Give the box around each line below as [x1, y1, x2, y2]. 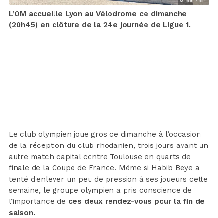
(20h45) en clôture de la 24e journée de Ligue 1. [9, 20, 191, 29]
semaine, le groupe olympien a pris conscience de [9, 185, 192, 195]
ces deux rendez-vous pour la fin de [68, 197, 205, 206]
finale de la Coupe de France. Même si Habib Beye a [9, 163, 200, 172]
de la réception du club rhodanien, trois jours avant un [9, 141, 208, 150]
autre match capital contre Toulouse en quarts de [9, 152, 191, 161]
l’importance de [9, 197, 68, 206]
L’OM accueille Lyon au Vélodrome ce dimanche [9, 9, 187, 18]
